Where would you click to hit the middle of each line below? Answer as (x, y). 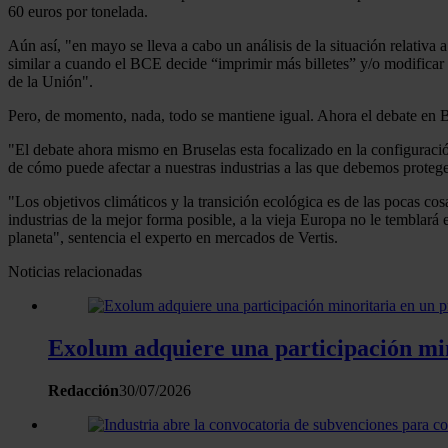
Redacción (83, 390)
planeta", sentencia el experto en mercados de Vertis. (173, 237)
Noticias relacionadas (75, 271)
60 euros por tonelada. (78, 11)
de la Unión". (50, 81)
